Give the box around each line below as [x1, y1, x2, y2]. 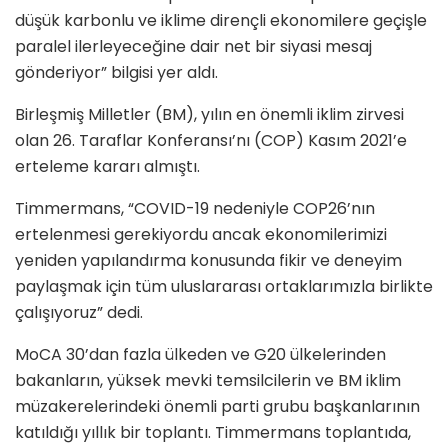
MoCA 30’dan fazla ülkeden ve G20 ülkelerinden [15, 342, 386, 366]
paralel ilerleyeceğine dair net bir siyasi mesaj [15, 34, 372, 58]
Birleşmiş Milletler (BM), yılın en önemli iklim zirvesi [15, 102, 404, 126]
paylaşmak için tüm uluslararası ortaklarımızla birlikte [15, 274, 433, 298]
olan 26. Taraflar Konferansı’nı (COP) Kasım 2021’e [15, 128, 407, 152]
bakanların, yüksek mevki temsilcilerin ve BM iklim [15, 368, 401, 392]
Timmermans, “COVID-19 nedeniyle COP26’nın [15, 196, 375, 220]
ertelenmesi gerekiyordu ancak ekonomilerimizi [15, 222, 387, 246]
